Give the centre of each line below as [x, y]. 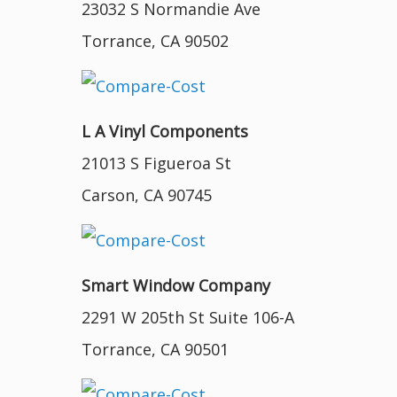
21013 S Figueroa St [156, 163]
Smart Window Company [176, 285]
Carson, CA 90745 [147, 195]
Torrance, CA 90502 [155, 41]
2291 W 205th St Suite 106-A [188, 317]
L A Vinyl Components [165, 131]
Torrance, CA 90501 [155, 349]
